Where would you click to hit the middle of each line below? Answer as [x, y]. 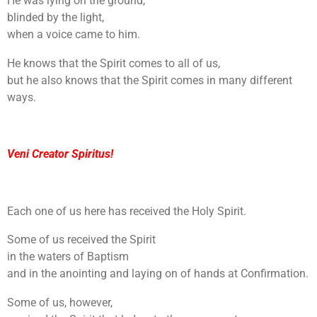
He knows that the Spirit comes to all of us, [114, 63]
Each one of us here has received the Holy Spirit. [127, 211]
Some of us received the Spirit [81, 240]
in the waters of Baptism [68, 257]
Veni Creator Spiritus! [60, 154]
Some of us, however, [60, 302]
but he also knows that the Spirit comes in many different [150, 80]
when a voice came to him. [74, 35]
